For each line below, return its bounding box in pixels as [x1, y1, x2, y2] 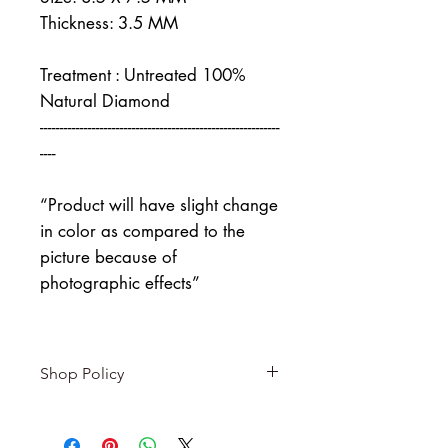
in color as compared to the [40, 220, 245, 243]
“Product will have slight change [40, 194, 278, 217]
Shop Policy [40, 364, 124, 384]
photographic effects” [40, 272, 200, 295]
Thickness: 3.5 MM [40, 12, 178, 35]
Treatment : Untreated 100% [40, 64, 246, 87]
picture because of [40, 246, 177, 269]
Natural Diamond [40, 90, 170, 113]
